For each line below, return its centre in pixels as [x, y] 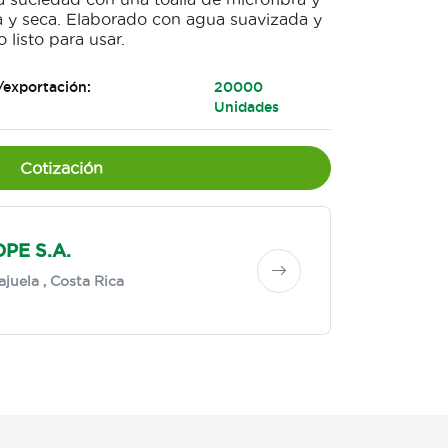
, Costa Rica [81, 281]
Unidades [247, 107]
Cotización [61, 168]
